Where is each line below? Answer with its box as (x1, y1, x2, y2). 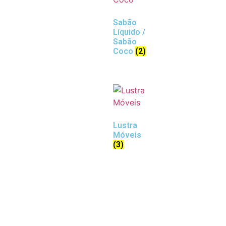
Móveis (113, 130, 141, 140)
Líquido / (113, 27, 145, 37)
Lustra (113, 121, 137, 131)
